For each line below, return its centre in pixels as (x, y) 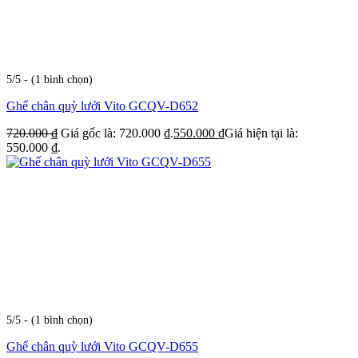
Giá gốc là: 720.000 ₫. (117, 133)
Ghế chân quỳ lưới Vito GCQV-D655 (102, 346)
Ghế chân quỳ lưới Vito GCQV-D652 (102, 105)
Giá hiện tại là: (261, 133)
